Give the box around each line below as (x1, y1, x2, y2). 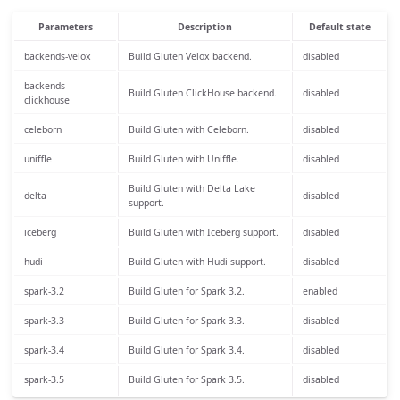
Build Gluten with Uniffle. (128, 152, 239, 165)
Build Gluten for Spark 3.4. (128, 343, 245, 356)
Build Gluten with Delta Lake (128, 181, 255, 195)
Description (177, 20, 232, 33)
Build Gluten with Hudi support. (128, 254, 266, 268)
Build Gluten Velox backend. (128, 49, 252, 62)
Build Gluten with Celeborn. (128, 122, 249, 136)
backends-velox (23, 49, 91, 62)
